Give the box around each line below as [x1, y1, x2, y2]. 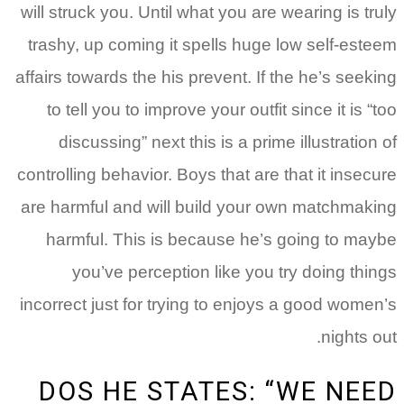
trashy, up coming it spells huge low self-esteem [28, 35, 397, 55]
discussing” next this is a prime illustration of [59, 133, 397, 152]
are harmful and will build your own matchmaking [21, 197, 397, 217]
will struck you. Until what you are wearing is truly [21, 3, 397, 23]
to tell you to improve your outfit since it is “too [47, 100, 397, 120]
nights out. [321, 327, 397, 347]
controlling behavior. [17, 165, 172, 185]
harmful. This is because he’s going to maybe [46, 230, 397, 250]
